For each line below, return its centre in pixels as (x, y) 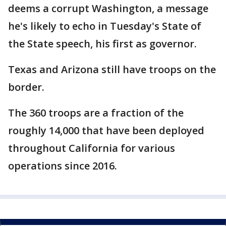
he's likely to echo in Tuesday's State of (105, 26)
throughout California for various (92, 148)
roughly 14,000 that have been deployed (106, 131)
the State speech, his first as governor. (102, 44)
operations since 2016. (63, 166)
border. (26, 87)
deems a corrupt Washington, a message (108, 9)
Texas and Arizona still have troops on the (112, 70)
